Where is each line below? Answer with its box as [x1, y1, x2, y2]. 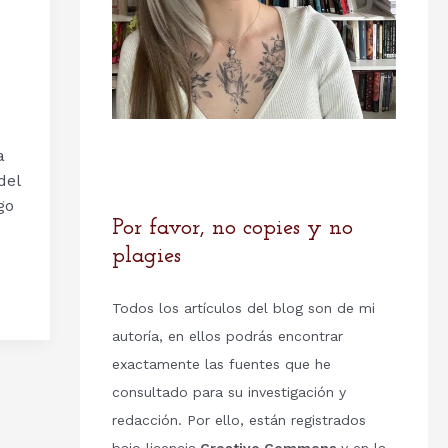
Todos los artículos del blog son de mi [111, 300, 375, 317]
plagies [111, 245, 181, 269]
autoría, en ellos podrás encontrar [111, 328, 343, 345]
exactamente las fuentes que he [111, 356, 331, 373]
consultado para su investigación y [111, 384, 346, 401]
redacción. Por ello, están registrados [111, 412, 366, 429]
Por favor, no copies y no [111, 217, 353, 241]
